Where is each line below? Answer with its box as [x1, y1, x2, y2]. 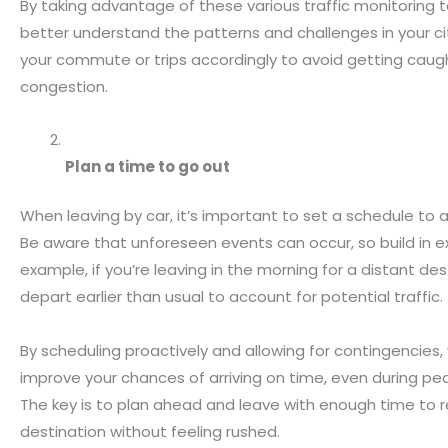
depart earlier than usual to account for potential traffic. [20, 286, 443, 308]
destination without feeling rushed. [20, 420, 280, 442]
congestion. [20, 75, 108, 97]
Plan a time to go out [65, 155, 230, 177]
